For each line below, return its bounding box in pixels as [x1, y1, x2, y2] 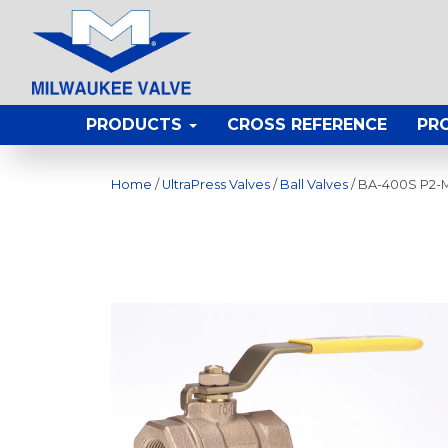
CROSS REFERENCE [227, 115, 387, 135]
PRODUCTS [86, 115, 187, 135]
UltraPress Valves [162, 177, 270, 193]
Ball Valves [280, 177, 348, 193]
